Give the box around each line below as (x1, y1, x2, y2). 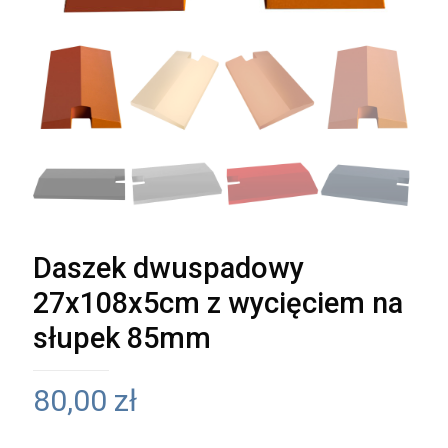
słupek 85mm (33, 321, 211, 355)
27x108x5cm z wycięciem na (33, 286, 403, 320)
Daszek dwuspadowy (33, 251, 304, 285)
